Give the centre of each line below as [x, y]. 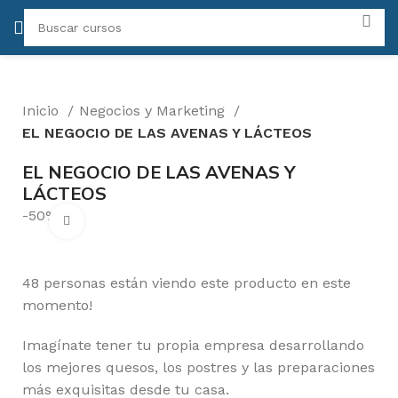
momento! [57, 305]
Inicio [43, 111]
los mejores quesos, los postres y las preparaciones [199, 367]
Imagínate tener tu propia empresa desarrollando [193, 345]
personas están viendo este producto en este [197, 283]
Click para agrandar [143, 221]
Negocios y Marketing [154, 111]
